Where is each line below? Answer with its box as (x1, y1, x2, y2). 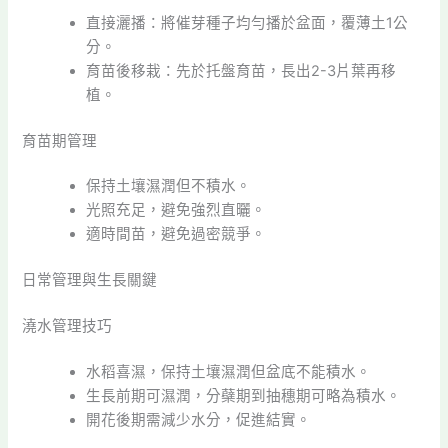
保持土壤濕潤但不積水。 (86, 177, 252, 196)
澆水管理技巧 (22, 317, 113, 336)
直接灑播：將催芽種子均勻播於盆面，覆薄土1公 (86, 13, 409, 32)
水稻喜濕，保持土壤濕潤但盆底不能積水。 (86, 363, 372, 382)
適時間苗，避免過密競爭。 (86, 225, 267, 244)
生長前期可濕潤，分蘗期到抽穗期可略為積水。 (86, 387, 402, 406)
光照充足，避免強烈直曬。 (86, 201, 267, 220)
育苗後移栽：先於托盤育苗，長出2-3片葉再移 (86, 61, 397, 80)
